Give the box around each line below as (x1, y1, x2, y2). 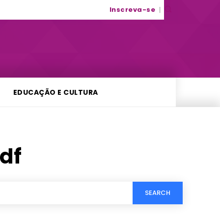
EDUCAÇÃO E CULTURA (13, 87, 98, 97)
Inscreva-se (109, 5, 155, 15)
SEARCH (145, 188, 170, 198)
